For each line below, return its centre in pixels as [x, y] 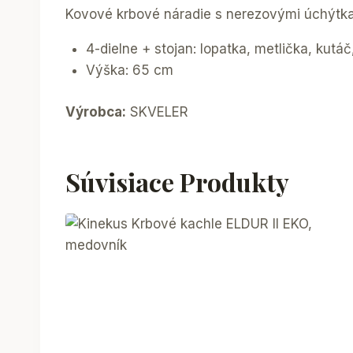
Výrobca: [96, 111]
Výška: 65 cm [129, 71]
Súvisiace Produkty [177, 181]
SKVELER [157, 111]
